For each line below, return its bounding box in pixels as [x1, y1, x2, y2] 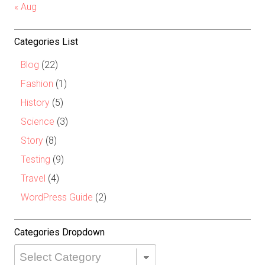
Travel [21, 173, 46, 185]
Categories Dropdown [14, 227, 105, 238]
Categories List [14, 36, 78, 48]
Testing [21, 154, 50, 166]
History [21, 97, 50, 109]
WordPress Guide [21, 192, 93, 203]
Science [21, 116, 54, 128]
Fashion [21, 78, 53, 90]
